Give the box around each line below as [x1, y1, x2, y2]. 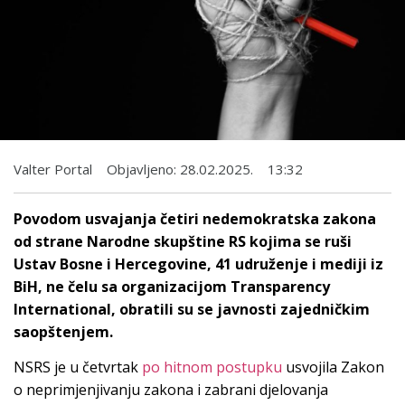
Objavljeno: [107, 159, 176, 178]
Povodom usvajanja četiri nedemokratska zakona [14, 208, 376, 229]
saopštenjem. [14, 321, 113, 342]
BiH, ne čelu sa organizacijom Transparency [14, 276, 330, 297]
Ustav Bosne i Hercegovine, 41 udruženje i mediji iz [14, 253, 383, 274]
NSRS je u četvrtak [14, 357, 142, 378]
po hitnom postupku [142, 357, 282, 378]
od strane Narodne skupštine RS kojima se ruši [14, 231, 352, 251]
